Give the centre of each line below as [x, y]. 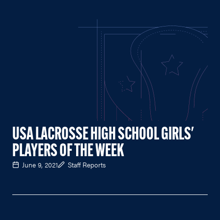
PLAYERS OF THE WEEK [68, 152]
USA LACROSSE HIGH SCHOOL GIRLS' [103, 135]
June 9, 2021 [40, 165]
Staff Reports [87, 165]
